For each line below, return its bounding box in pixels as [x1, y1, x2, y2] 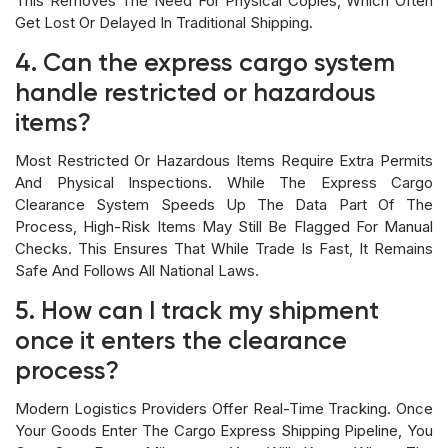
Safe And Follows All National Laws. [15, 260, 259, 280]
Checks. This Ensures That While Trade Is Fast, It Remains [15, 238, 433, 258]
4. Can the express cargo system [15, 51, 395, 77]
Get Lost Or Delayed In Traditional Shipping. [15, 12, 313, 32]
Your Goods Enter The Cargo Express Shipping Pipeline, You [15, 420, 433, 440]
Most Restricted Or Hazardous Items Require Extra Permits [15, 150, 433, 170]
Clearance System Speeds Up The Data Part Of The [15, 194, 433, 214]
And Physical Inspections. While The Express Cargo [15, 172, 433, 192]
